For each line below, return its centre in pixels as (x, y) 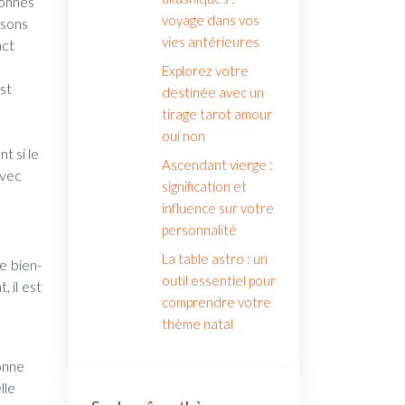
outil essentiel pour (219, 280)
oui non (184, 136)
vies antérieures (211, 42)
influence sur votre (218, 208)
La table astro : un (215, 259)
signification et (205, 186)
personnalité (200, 230)
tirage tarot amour (217, 114)
